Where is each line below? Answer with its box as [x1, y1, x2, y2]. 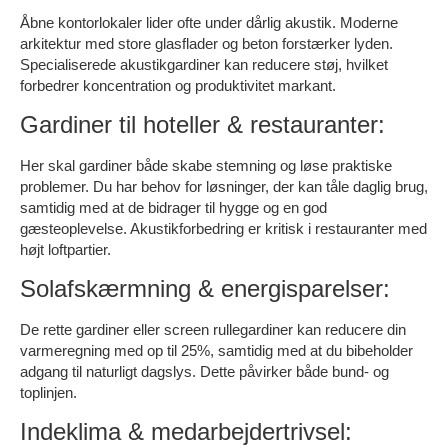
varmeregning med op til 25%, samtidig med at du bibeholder [20, 341, 413, 359]
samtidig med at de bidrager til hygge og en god [20, 198, 327, 216]
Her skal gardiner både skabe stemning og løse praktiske [20, 156, 392, 174]
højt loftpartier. [20, 240, 111, 258]
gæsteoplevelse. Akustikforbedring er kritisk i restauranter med [20, 219, 427, 237]
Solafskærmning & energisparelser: [20, 274, 390, 302]
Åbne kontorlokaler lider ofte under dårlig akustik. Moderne [20, 13, 398, 31]
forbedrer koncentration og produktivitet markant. [20, 76, 336, 94]
